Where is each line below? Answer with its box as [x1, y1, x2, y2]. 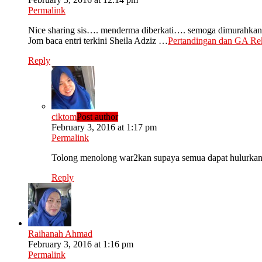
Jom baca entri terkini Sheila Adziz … [28, 35, 168, 46]
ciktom [51, 111, 77, 122]
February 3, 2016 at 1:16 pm [28, 239, 133, 249]
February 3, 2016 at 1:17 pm [51, 122, 157, 132]
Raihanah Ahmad [28, 228, 92, 239]
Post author [77, 111, 118, 122]
